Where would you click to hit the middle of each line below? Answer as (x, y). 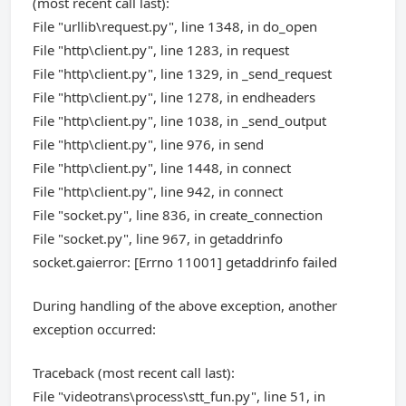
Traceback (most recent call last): (134, 372)
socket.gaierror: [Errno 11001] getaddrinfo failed (185, 262)
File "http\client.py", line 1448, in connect (162, 168)
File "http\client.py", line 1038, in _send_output (179, 121)
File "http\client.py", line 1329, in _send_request (182, 73)
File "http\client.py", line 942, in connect (158, 191)
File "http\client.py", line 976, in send (148, 144)
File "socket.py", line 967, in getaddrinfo (158, 238)
